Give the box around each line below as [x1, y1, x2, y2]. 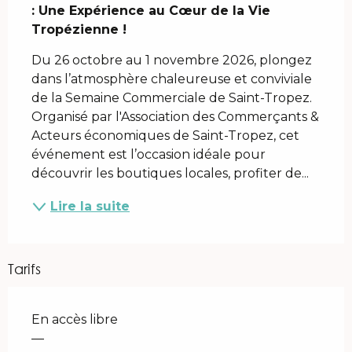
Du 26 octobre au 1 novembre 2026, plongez [31, 52, 312, 68]
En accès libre [31, 311, 118, 327]
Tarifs [8, 259, 41, 277]
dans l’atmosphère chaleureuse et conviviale [31, 71, 312, 86]
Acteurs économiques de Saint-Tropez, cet [31, 127, 299, 143]
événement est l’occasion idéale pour [31, 146, 266, 162]
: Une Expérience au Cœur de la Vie [31, 2, 270, 18]
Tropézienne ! [31, 21, 126, 37]
